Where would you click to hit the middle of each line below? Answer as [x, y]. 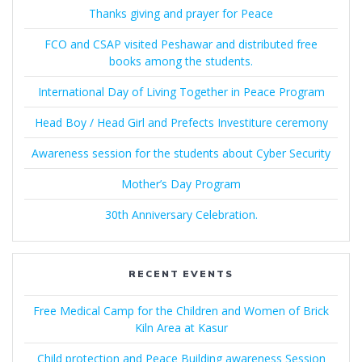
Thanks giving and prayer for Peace [181, 14]
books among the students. [181, 61]
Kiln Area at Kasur [181, 328]
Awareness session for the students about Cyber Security [181, 154]
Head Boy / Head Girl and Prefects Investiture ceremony [181, 123]
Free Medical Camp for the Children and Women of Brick [181, 311]
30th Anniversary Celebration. [181, 215]
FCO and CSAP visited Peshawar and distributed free [181, 44]
